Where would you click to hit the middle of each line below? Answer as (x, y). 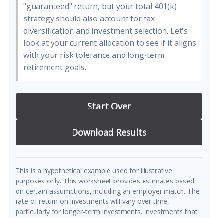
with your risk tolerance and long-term (94, 55)
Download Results (109, 132)
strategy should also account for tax (89, 18)
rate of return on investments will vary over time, (92, 201)
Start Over (109, 106)
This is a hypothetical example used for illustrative (94, 171)
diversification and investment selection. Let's (106, 31)
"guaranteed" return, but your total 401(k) (100, 6)
